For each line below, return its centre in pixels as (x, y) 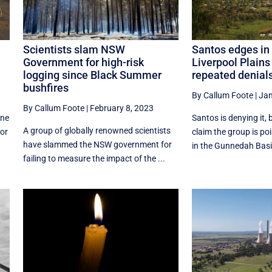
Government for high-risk (83, 63)
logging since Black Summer (92, 75)
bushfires (46, 88)
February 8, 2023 (121, 108)
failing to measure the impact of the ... (94, 159)
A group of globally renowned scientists (97, 131)
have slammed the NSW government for (97, 145)
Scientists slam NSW (74, 50)
